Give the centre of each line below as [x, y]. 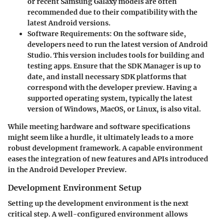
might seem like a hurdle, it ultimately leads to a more [101, 137]
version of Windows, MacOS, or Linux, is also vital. [114, 109]
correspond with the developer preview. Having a [112, 87]
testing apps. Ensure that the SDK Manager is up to [114, 66]
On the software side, [149, 33]
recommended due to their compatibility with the [112, 12]
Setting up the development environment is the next [98, 203]
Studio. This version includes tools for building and [116, 55]
